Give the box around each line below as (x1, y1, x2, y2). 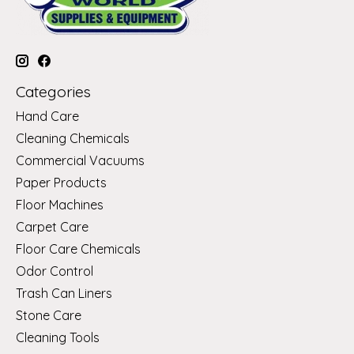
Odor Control (16, 263, 93, 280)
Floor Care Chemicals (16, 241, 141, 258)
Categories (16, 81, 91, 101)
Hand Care (16, 108, 79, 125)
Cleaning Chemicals (16, 130, 130, 147)
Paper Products (16, 175, 107, 191)
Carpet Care (16, 219, 88, 235)
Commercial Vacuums (16, 153, 145, 169)
